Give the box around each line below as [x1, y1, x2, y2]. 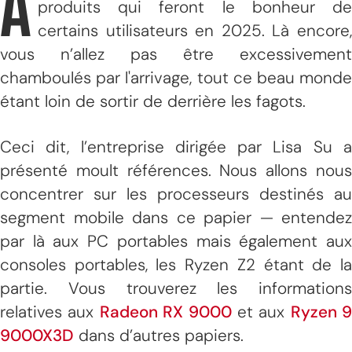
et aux [231, 301, 291, 322]
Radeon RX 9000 [99, 301, 232, 322]
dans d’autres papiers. [74, 324, 244, 346]
